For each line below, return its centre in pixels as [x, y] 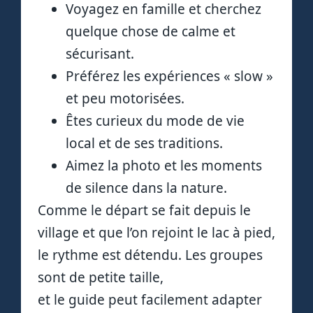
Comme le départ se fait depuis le [144, 210]
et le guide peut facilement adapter [150, 299]
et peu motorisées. [125, 98]
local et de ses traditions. [144, 143]
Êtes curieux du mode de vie [155, 121]
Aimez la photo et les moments [164, 165]
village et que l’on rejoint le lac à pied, [156, 232]
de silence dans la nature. [146, 188]
